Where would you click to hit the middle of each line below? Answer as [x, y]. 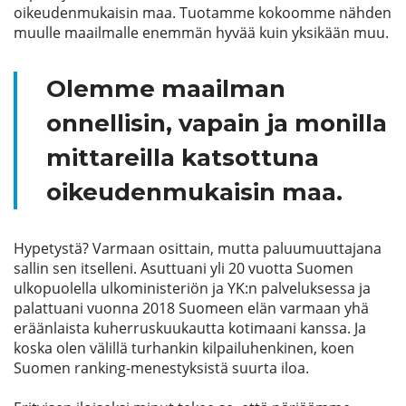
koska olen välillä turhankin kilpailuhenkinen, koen [184, 348]
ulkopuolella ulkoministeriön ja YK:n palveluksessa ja [192, 288]
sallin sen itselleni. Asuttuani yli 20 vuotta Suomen [184, 268]
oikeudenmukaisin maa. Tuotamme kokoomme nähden [203, 13]
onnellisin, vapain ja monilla [217, 123]
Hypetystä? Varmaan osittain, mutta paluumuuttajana [198, 248]
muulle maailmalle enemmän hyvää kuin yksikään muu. [201, 33]
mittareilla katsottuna [183, 158]
